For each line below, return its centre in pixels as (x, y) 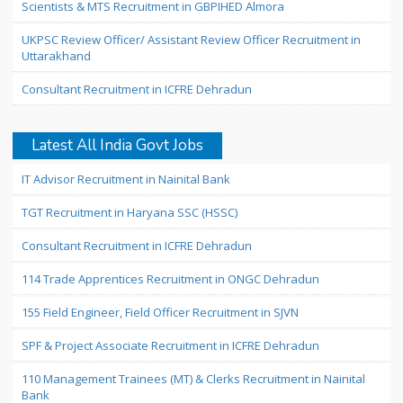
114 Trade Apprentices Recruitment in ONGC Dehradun (170, 279)
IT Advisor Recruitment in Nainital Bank (126, 179)
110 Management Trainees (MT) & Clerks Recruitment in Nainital (193, 379)
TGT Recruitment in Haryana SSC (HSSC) (130, 212)
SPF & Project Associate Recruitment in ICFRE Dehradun (170, 345)
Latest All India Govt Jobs (117, 145)
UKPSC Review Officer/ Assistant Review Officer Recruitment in (191, 40)
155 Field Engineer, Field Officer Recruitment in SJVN (160, 312)
